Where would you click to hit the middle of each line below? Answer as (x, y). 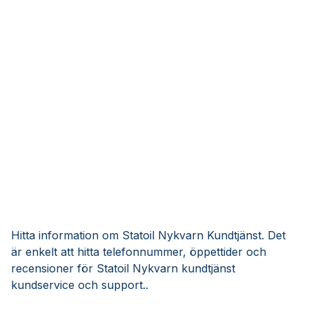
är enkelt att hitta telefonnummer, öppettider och (139, 252)
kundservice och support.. (80, 285)
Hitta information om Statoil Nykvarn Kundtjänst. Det (148, 235)
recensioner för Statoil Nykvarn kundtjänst (123, 268)
